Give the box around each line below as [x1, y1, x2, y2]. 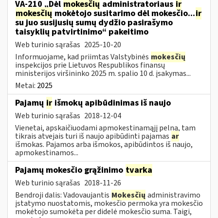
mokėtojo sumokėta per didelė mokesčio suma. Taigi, [15, 206, 192, 217]
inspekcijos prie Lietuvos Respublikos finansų [15, 59, 165, 71]
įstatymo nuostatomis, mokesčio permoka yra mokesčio [15, 198, 203, 209]
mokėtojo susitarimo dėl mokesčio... [53, 7, 195, 19]
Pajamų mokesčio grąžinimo [15, 163, 125, 176]
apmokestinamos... [15, 147, 78, 158]
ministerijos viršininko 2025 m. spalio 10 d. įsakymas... [15, 68, 191, 79]
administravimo [146, 189, 200, 200]
